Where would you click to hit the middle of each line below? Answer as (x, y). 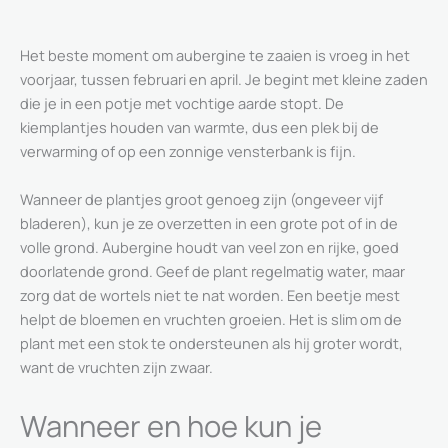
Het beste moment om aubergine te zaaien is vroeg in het (215, 55)
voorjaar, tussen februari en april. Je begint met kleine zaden (224, 79)
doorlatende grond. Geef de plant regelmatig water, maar (212, 270)
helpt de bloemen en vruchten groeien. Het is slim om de (211, 318)
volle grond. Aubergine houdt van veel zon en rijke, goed (209, 246)
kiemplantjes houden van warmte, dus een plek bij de (199, 127)
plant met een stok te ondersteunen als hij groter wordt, (211, 342)
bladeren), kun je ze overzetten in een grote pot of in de (209, 222)
